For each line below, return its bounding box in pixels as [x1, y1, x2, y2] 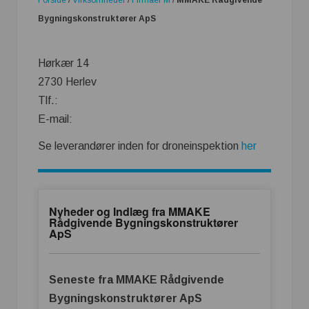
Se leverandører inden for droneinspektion [38, 139, 241, 152]
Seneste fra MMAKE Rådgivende [49, 274, 224, 286]
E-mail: [38, 112, 72, 125]
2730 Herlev [38, 75, 97, 88]
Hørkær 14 [38, 57, 89, 69]
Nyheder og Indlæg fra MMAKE [49, 203, 210, 220]
